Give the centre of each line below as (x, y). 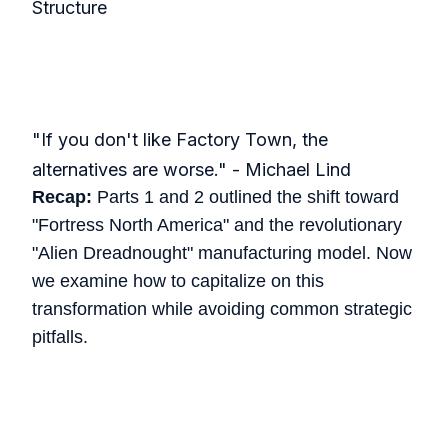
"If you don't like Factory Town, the (180, 140)
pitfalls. (60, 337)
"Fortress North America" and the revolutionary (217, 225)
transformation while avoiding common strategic (222, 309)
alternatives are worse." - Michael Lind (191, 170)
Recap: (62, 197)
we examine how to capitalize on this (178, 281)
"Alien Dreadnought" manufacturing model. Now (222, 253)
